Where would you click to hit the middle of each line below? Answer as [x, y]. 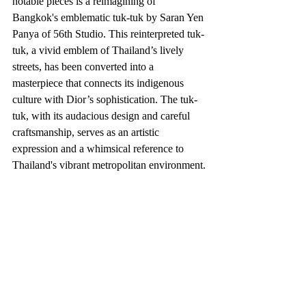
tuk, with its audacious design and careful [102, 116]
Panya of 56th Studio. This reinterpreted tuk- [108, 34]
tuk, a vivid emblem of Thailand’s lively [99, 51]
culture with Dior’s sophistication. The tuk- [105, 100]
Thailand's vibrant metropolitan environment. [109, 165]
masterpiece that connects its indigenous [99, 83]
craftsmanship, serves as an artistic [87, 133]
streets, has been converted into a [84, 67]
